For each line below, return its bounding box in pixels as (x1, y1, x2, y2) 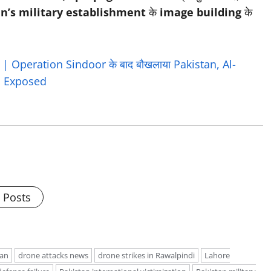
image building (160, 5, 241, 20)
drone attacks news (18, 250, 88, 261)
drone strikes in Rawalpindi (98, 250, 195, 261)
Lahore (204, 250, 230, 261)
